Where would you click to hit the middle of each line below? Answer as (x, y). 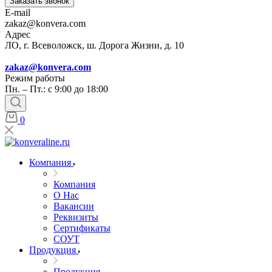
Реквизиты (76, 217)
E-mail (18, 12)
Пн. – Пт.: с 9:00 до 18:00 (56, 89)
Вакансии (74, 206)
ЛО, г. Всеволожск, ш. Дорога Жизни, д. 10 (94, 45)
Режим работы (35, 78)
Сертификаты (82, 228)
